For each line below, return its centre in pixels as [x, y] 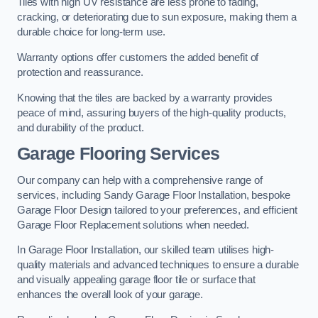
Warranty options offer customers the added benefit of [138, 57]
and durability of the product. [81, 127]
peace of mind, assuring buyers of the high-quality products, [152, 113]
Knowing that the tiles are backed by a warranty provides [145, 98]
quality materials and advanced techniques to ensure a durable [158, 265]
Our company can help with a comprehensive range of [140, 180]
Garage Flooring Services [119, 154]
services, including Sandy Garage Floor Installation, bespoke [154, 195]
